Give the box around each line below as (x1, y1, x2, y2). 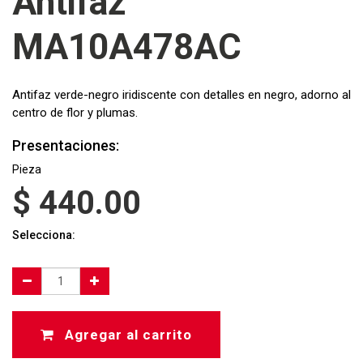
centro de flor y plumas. (12, 105, 138, 120)
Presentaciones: (12, 137, 119, 154)
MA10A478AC (12, 26, 241, 68)
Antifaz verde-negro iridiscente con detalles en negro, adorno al (12, 88, 351, 102)
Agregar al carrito (61, 327, 192, 343)
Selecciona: (12, 228, 75, 241)
